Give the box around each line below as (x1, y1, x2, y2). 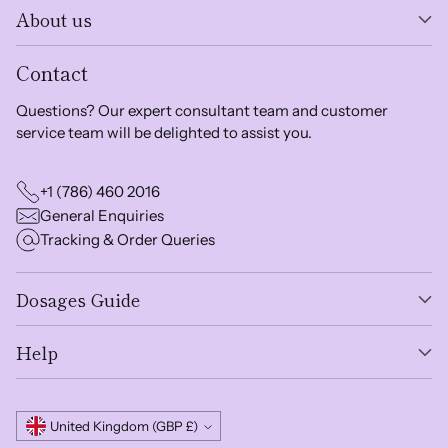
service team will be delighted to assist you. (16, 123, 312, 143)
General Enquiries (40, 206, 164, 226)
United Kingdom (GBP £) (185, 418, 198, 435)
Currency (15, 412, 112, 441)
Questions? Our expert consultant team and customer (16, 101, 388, 121)
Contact (16, 58, 88, 88)
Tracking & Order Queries (40, 230, 215, 250)
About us (16, 6, 92, 33)
